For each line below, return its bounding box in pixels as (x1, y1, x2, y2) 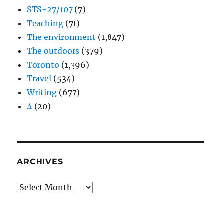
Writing (27, 87, 57, 98)
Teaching (27, 18, 64, 29)
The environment (27, 32, 96, 42)
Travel (27, 74, 52, 84)
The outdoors (27, 46, 80, 56)
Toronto (27, 60, 60, 70)
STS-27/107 (27, 4, 73, 15)
